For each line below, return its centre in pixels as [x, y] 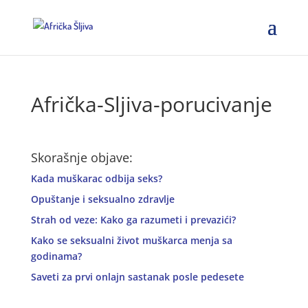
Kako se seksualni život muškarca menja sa [131, 240]
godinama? [56, 256]
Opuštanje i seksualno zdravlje [102, 199]
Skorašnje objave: [81, 157]
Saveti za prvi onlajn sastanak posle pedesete [137, 277]
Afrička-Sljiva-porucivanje [151, 104]
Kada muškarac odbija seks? [96, 178]
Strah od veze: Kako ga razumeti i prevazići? [133, 220]
